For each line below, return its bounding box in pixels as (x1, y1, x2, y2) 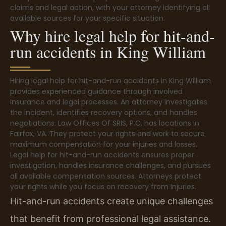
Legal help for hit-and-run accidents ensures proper (10, 150, 194, 160)
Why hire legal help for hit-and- (10, 25, 215, 47)
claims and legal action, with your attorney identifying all (10, 3, 210, 13)
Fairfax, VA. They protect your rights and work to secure (10, 129, 205, 139)
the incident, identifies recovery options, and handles (10, 107, 197, 118)
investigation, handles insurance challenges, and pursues (10, 160, 211, 171)
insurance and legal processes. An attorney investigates (10, 97, 207, 107)
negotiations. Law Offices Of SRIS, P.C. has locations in (10, 118, 199, 129)
